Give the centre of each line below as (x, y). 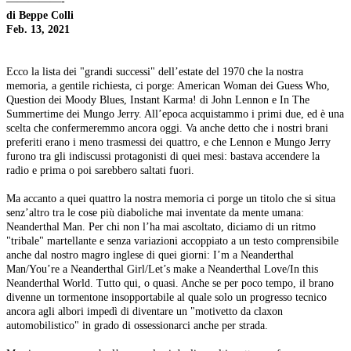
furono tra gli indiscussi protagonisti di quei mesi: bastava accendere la (163, 156)
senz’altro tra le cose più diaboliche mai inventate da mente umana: (155, 213)
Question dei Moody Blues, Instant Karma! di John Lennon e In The (158, 100)
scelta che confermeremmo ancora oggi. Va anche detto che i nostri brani (167, 128)
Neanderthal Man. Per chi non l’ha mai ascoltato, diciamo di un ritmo (161, 227)
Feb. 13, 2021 (38, 29)
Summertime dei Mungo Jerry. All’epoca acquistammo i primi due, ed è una (175, 114)
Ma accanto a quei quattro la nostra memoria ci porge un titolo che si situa (171, 199)
